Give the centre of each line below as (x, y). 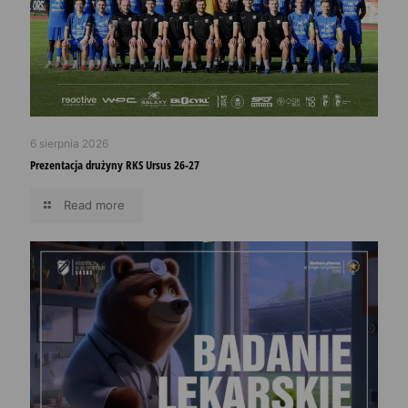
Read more (94, 205)
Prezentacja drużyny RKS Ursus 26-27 (115, 165)
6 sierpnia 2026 (69, 144)
